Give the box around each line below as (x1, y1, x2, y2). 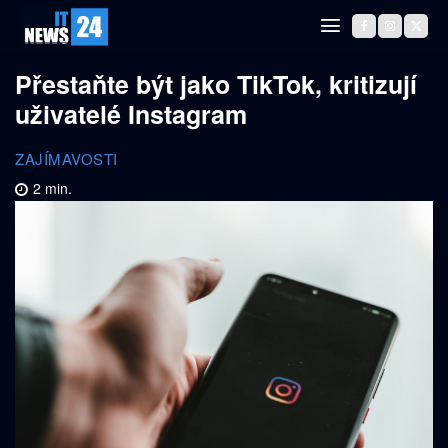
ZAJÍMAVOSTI (15, 147, 118, 169)
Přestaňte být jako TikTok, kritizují (15, 66, 417, 102)
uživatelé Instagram (15, 96, 247, 132)
